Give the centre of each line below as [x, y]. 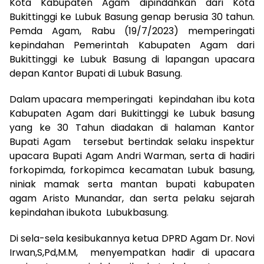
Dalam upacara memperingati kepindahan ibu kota [132, 99]
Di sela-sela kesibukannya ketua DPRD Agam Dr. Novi [132, 238]
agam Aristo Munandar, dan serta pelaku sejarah [132, 198]
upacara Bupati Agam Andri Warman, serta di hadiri [132, 156]
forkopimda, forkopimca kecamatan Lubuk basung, [132, 170]
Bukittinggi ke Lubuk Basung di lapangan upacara [132, 59]
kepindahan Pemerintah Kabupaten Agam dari [132, 45]
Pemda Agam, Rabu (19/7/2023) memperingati [132, 31]
